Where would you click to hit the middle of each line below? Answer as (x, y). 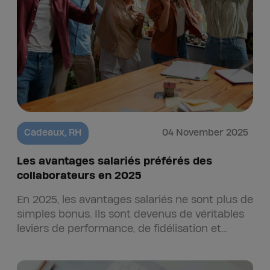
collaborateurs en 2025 (79, 176)
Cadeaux (44, 133)
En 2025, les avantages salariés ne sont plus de (135, 200)
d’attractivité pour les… (74, 243)
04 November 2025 (205, 133)
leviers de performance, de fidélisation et (119, 229)
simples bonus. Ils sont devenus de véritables (130, 214)
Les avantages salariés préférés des (115, 161)
